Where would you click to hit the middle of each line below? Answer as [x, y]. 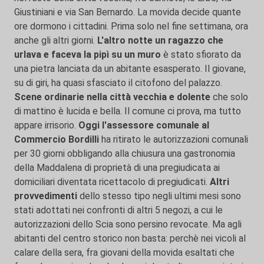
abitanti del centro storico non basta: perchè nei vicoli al [130, 238]
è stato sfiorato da [201, 55]
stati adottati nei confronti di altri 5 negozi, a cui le [118, 210]
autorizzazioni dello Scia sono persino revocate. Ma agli [128, 224]
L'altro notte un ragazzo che [160, 40]
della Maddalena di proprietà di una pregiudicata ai [117, 168]
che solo [229, 97]
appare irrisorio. [46, 125]
